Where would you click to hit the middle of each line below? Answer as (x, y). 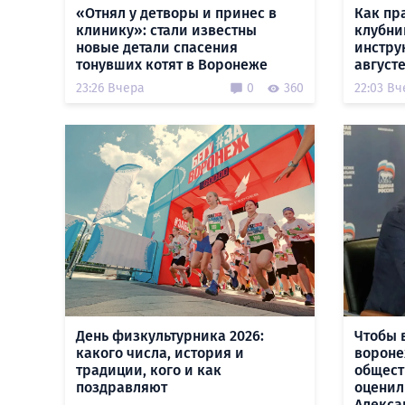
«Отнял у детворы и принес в (176, 13)
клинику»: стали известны (166, 30)
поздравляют (122, 387)
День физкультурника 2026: (170, 336)
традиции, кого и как (149, 370)
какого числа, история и (160, 353)
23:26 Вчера (110, 88)
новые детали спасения (157, 47)
